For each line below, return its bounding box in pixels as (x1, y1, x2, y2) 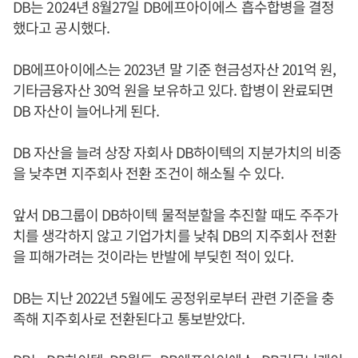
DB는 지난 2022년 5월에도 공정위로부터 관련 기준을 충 (13, 287, 335, 308)
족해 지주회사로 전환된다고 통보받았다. (13, 308, 245, 328)
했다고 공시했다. (13, 17, 109, 38)
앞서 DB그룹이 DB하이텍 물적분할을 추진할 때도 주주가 (13, 204, 339, 225)
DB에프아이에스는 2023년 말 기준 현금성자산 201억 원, (13, 58, 336, 79)
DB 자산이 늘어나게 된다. (13, 100, 160, 121)
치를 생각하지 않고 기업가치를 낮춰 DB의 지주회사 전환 (13, 225, 337, 245)
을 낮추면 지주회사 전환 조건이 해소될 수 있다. (13, 162, 284, 183)
